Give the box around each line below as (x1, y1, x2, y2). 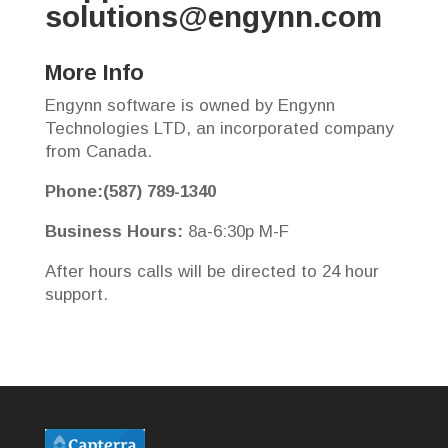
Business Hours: (44, 222, 183, 241)
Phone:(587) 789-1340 (44, 182, 216, 201)
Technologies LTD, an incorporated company (44, 119, 394, 138)
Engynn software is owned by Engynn (44, 96, 335, 115)
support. (44, 285, 108, 304)
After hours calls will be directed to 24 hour (44, 262, 379, 281)
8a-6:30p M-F (182, 222, 289, 241)
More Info (44, 60, 144, 85)
